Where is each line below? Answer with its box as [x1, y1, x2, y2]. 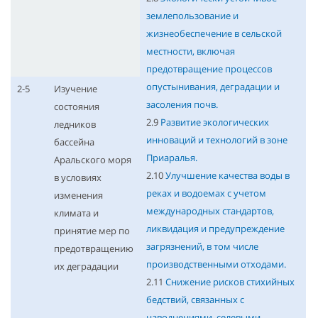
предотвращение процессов [146, 62, 272, 76]
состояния [53, 100, 99, 114]
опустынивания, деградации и [146, 80, 280, 94]
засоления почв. [146, 98, 218, 111]
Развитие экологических [160, 116, 269, 129]
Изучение [53, 82, 97, 96]
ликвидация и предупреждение [146, 222, 285, 236]
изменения [53, 189, 103, 202]
